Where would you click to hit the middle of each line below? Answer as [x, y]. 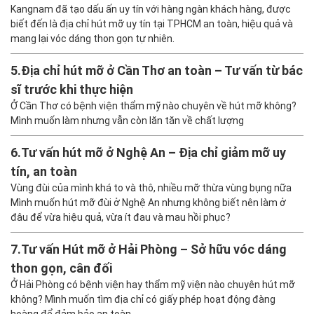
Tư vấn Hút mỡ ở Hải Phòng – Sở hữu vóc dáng [154, 250]
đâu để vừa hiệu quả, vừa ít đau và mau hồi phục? [121, 218]
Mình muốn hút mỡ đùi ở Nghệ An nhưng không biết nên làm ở [148, 203]
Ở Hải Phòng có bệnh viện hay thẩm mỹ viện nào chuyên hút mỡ [153, 285]
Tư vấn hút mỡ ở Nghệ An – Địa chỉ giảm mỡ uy [153, 153]
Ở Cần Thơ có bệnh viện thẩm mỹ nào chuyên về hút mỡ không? [153, 106]
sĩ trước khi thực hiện [72, 90]
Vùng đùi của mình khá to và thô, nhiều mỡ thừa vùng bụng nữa [151, 188]
